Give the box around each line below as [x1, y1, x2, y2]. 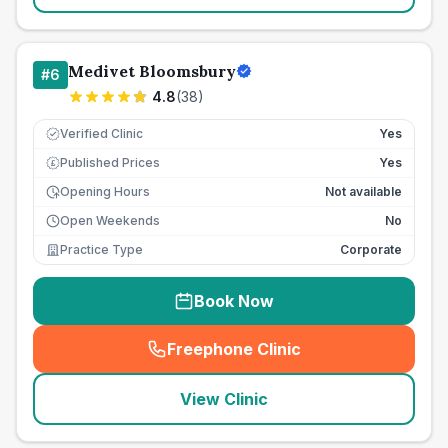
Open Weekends [60, 213, 160, 228]
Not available [325, 184, 402, 199]
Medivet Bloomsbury [68, 61, 236, 81]
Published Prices [60, 155, 160, 170]
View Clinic [180, 389, 268, 409]
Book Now [194, 291, 274, 311]
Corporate [340, 242, 402, 257]
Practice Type [60, 242, 143, 257]
